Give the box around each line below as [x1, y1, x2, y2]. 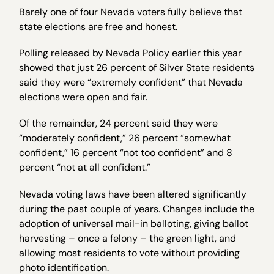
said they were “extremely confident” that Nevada [19, 76, 243, 89]
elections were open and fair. [19, 91, 148, 104]
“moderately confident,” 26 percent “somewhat [19, 131, 231, 145]
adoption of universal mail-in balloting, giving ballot [19, 217, 249, 230]
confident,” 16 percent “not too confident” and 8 [19, 146, 233, 160]
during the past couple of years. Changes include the [19, 202, 255, 215]
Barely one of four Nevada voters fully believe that [19, 6, 243, 18]
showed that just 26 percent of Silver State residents [19, 61, 255, 75]
